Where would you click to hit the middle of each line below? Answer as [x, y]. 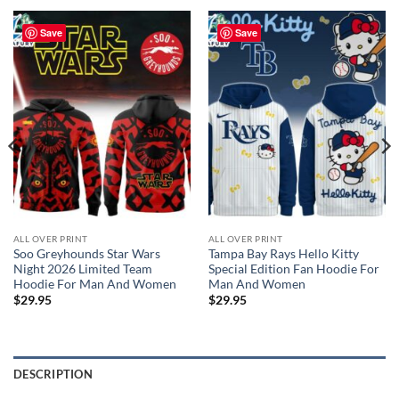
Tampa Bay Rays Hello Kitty [283, 253]
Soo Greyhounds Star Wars [86, 253]
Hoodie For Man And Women [94, 284]
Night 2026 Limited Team [82, 269]
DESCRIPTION [53, 374]
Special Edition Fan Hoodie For [293, 269]
